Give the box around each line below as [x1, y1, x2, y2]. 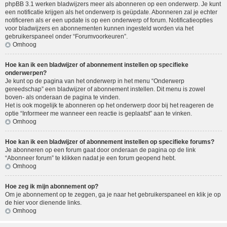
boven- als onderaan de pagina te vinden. [5, 94, 120, 101]
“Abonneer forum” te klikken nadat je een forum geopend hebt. [5, 155, 176, 162]
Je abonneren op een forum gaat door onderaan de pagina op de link [5, 146, 196, 154]
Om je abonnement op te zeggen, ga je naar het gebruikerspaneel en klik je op [5, 191, 221, 199]
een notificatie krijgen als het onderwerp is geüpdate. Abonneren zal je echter [5, 9, 217, 16]
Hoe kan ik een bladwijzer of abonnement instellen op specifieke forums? [5, 138, 214, 146]
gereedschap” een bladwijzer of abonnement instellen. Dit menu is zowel [5, 86, 205, 93]
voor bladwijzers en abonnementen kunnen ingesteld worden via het [5, 25, 194, 32]
